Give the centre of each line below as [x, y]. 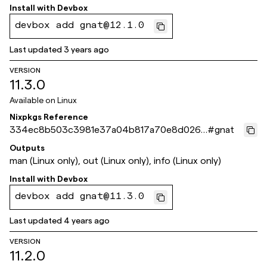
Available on [33, 100]
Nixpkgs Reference [49, 117]
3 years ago [86, 49]
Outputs [27, 148]
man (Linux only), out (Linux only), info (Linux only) [115, 161]
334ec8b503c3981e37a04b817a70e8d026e [108, 130]
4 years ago [87, 221]
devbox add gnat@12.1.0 [80, 26]
